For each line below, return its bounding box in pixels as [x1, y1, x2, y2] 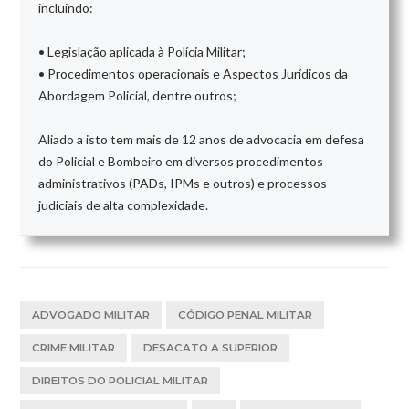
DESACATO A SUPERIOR [143, 341, 278, 354]
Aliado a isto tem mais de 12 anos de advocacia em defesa [38, 131, 365, 147]
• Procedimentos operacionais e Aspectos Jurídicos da [38, 65, 349, 81]
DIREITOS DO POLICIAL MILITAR [32, 373, 209, 387]
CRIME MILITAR [32, 341, 116, 354]
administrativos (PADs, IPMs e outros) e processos [38, 174, 328, 191]
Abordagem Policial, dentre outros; [38, 87, 237, 103]
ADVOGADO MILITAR [32, 308, 151, 321]
